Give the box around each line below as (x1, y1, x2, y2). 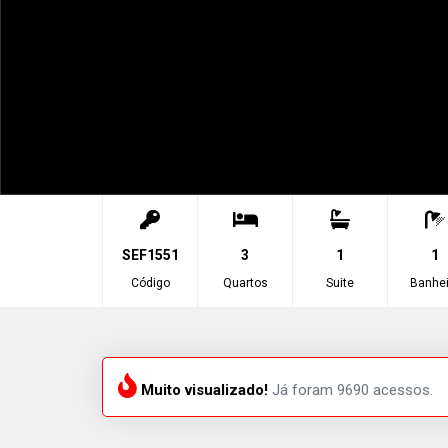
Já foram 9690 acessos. (268, 381, 433, 399)
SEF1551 (121, 247, 179, 263)
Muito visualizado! (137, 381, 268, 399)
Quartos (222, 276, 268, 290)
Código (130, 276, 170, 290)
